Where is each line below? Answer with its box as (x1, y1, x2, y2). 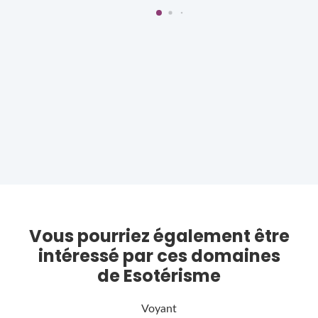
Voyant (141, 302, 177, 314)
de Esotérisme (97, 264, 221, 288)
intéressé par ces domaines (38, 244, 280, 268)
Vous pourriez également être (28, 224, 290, 248)
